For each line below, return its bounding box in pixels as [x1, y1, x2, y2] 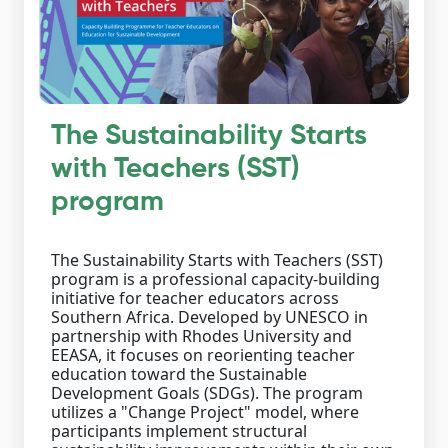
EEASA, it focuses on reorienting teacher [51, 343, 355, 366]
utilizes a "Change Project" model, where [51, 400, 359, 423]
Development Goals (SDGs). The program [51, 381, 363, 404]
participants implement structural [51, 419, 307, 442]
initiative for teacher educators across [51, 286, 339, 309]
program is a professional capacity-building [51, 267, 380, 290]
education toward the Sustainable [51, 362, 307, 385]
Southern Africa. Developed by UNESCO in [51, 305, 368, 328]
